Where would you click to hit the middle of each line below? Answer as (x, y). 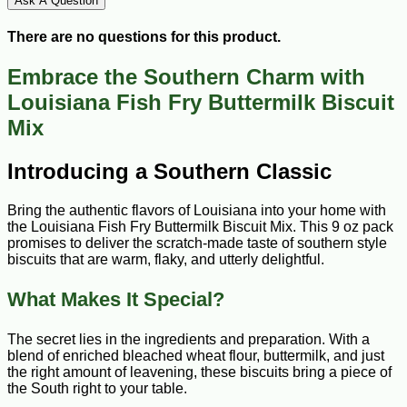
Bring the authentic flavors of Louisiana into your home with (197, 211)
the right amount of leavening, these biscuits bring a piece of (199, 372)
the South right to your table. (97, 389)
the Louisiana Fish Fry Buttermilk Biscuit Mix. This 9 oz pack (200, 227)
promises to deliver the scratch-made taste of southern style (197, 243)
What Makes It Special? (116, 300)
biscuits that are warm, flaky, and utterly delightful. (166, 260)
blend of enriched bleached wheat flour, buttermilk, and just (196, 356)
